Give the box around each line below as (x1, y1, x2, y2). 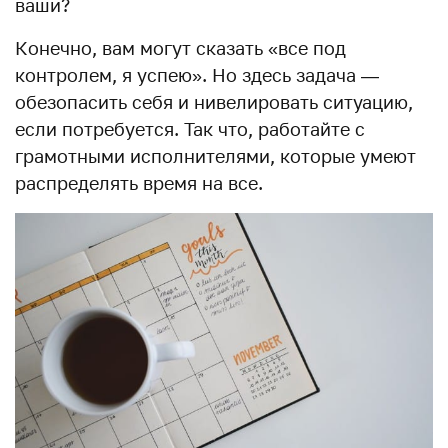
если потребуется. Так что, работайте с (15, 118, 365, 140)
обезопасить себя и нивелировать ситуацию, (15, 91, 413, 113)
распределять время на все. (15, 172, 263, 194)
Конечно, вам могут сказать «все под (15, 37, 346, 59)
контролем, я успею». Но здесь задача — (15, 64, 379, 86)
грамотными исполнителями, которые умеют (15, 145, 416, 167)
